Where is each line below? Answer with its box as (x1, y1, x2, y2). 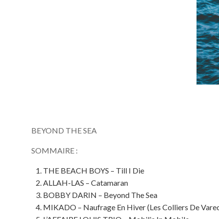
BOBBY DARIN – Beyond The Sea (43, 190, 157, 200)
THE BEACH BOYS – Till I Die (43, 166, 144, 175)
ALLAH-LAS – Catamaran (43, 178, 128, 188)
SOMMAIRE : (31, 146, 78, 155)
